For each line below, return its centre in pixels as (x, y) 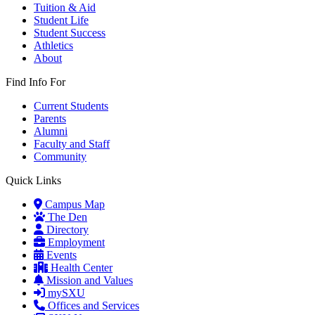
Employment (75, 242)
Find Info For (36, 82)
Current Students (71, 106)
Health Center (80, 268)
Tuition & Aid (65, 7)
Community (60, 156)
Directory (66, 230)
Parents (50, 118)
